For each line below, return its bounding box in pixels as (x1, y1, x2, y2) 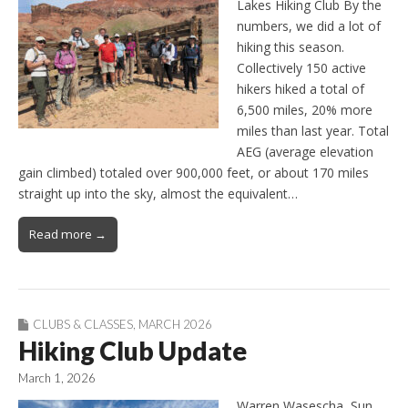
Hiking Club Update (18, 334, 247, 366)
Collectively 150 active (237, 58, 366, 76)
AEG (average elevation (237, 142, 373, 160)
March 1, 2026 (18, 370, 96, 385)
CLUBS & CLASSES (33, 316, 133, 331)
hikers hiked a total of (237, 79, 364, 97)
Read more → (29, 225, 107, 242)
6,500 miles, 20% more (237, 100, 372, 118)
